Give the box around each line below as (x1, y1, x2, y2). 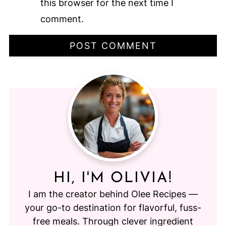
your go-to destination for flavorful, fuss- (25, 202, 201, 213)
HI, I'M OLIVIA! (53, 171, 173, 186)
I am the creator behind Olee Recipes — (28, 189, 198, 200)
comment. (40, 14, 84, 25)
